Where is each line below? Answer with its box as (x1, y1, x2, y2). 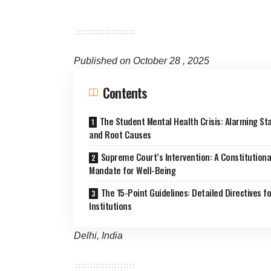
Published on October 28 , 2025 (74, 56, 209, 67)
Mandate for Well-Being (89, 163, 175, 177)
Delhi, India (74, 230, 123, 241)
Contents (103, 83, 148, 103)
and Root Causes (89, 128, 151, 142)
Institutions (89, 199, 131, 213)
